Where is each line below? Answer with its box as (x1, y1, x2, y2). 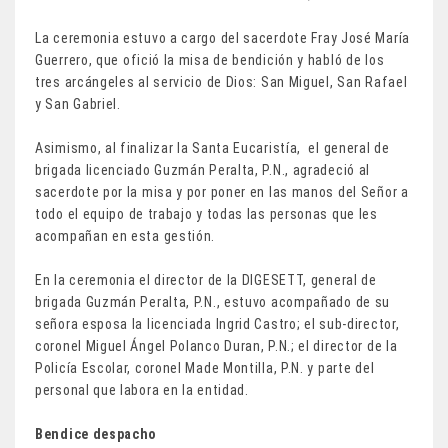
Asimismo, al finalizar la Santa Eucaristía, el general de (35, 139, 390, 156)
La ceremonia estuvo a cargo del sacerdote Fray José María (35, 29, 410, 46)
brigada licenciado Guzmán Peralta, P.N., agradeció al (35, 161, 374, 178)
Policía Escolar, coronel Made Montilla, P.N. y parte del (35, 359, 375, 376)
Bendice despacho (35, 425, 158, 442)
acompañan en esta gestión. (35, 227, 216, 244)
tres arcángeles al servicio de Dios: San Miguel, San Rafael (35, 73, 408, 90)
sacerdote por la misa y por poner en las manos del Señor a (35, 183, 409, 200)
